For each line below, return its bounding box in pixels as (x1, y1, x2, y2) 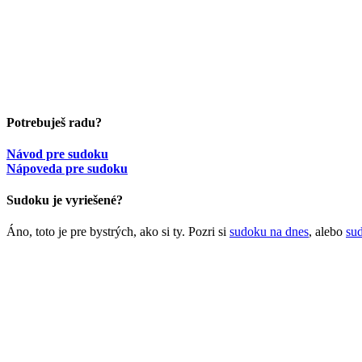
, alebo (309, 225, 346, 239)
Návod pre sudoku (6, 146, 108, 161)
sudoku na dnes (229, 225, 309, 239)
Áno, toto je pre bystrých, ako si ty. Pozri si (6, 225, 229, 239)
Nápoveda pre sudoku (6, 161, 128, 175)
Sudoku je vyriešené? (6, 193, 123, 208)
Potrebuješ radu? (6, 115, 102, 129)
